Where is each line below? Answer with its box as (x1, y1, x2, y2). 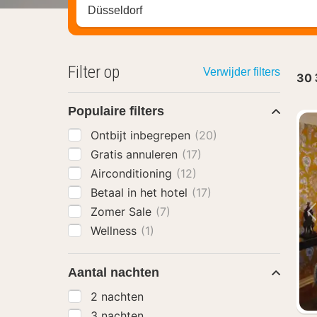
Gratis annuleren (91, 147, 181, 161)
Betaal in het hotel (91, 185, 191, 200)
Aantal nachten (68, 265, 159, 279)
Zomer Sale (91, 204, 155, 219)
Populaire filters (68, 104, 164, 118)
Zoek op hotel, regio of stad (76, 4, 242, 18)
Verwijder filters (202, 66, 280, 78)
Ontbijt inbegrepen (91, 128, 194, 142)
